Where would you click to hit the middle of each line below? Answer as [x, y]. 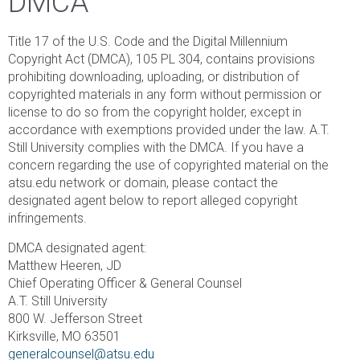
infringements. [47, 218]
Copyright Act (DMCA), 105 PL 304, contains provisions [162, 59]
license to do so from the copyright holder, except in [155, 112]
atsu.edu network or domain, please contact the [143, 182]
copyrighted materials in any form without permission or [165, 94]
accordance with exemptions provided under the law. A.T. [169, 129]
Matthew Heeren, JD [65, 265]
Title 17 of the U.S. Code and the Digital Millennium [148, 41]
